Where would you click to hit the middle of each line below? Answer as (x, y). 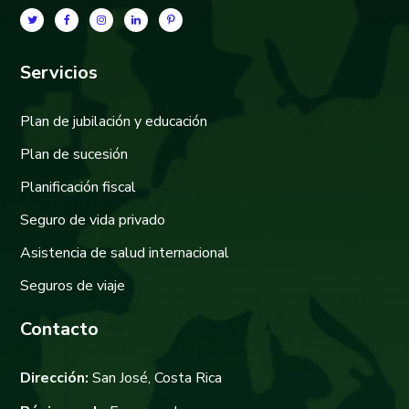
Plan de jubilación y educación (114, 121)
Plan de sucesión (74, 154)
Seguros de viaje (73, 285)
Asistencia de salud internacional (125, 252)
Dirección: (55, 378)
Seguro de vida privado (93, 220)
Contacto (60, 329)
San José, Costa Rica (156, 378)
